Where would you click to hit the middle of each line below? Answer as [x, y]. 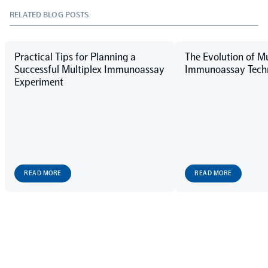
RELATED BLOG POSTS [49, 15]
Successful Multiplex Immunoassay [89, 70]
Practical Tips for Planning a [75, 57]
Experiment [39, 82]
